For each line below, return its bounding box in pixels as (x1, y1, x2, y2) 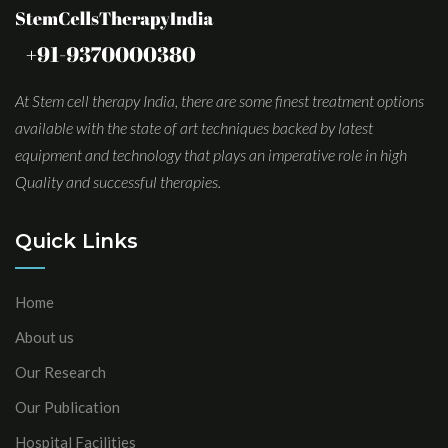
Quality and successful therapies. (15, 172, 221, 192)
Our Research (15, 363, 106, 382)
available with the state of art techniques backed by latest (15, 118, 373, 138)
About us (15, 328, 74, 347)
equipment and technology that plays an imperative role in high (15, 145, 407, 165)
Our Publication (15, 398, 120, 417)
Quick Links (15, 229, 138, 254)
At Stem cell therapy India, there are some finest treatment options (15, 91, 424, 111)
